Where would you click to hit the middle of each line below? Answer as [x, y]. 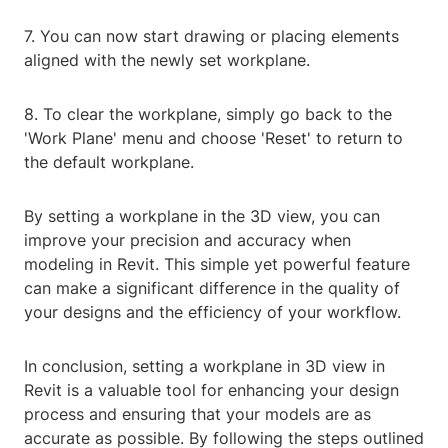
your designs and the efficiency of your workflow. [212, 312]
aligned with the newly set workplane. [167, 60]
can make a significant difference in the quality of [212, 288]
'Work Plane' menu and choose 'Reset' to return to [213, 138]
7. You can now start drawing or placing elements [211, 36]
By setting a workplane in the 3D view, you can [202, 216]
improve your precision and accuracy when [187, 240]
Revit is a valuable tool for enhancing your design [211, 390]
